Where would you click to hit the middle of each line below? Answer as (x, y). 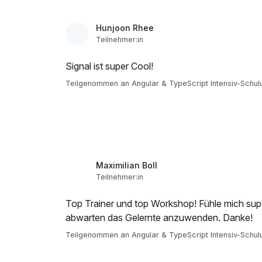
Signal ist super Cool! (109, 66)
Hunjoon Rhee (125, 28)
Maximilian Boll (127, 165)
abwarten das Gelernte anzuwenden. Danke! (159, 218)
